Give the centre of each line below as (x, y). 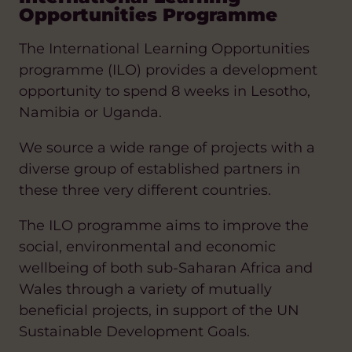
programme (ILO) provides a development (168, 70)
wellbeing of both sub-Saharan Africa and (166, 268)
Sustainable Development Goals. (134, 331)
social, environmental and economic (147, 246)
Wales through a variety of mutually (145, 289)
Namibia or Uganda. (90, 112)
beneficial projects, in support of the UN (159, 310)
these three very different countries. (145, 190)
